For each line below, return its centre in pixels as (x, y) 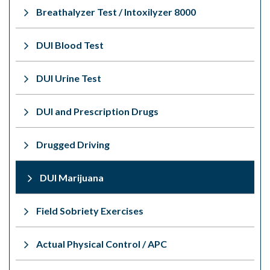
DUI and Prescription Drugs (97, 111)
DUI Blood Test (70, 45)
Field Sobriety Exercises (90, 210)
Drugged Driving (73, 144)
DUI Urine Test (69, 78)
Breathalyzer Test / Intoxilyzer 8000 (116, 11)
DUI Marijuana (72, 177)
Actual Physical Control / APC (102, 243)
